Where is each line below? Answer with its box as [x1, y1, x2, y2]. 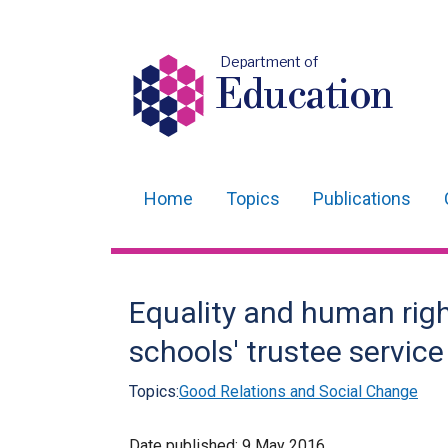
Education [216, 71, 395, 121]
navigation [129, 244, 243, 273]
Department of [219, 53, 318, 70]
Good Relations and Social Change [179, 382, 418, 401]
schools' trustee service [129, 334, 444, 369]
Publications [313, 188, 411, 209]
